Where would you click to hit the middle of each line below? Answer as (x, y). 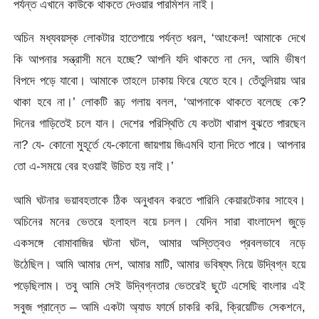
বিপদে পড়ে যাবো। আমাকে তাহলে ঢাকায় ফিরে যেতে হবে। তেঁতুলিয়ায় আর (159, 81)
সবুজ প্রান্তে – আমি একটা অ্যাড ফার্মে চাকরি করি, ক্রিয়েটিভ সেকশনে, (159, 307)
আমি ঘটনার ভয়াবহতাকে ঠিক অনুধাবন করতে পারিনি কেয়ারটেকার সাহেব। (159, 200)
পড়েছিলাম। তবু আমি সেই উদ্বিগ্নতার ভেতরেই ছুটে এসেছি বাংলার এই (159, 285)
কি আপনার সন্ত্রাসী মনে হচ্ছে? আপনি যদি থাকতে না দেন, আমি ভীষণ (159, 59)
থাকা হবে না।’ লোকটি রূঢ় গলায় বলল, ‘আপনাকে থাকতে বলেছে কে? (159, 102)
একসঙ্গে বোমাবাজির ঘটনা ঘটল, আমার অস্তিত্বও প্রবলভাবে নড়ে (159, 242)
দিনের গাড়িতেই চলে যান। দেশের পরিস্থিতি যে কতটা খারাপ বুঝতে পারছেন (159, 124)
